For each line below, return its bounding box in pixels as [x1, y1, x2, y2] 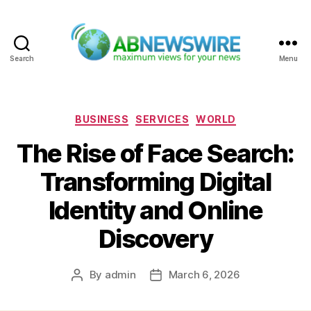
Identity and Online [48, 195, 263, 226]
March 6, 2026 [168, 268, 240, 282]
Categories [155, 108, 217, 124]
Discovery [98, 224, 213, 255]
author [76, 284, 109, 298]
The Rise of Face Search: [17, 138, 294, 169]
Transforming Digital [40, 167, 271, 198]
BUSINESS [75, 112, 129, 125]
